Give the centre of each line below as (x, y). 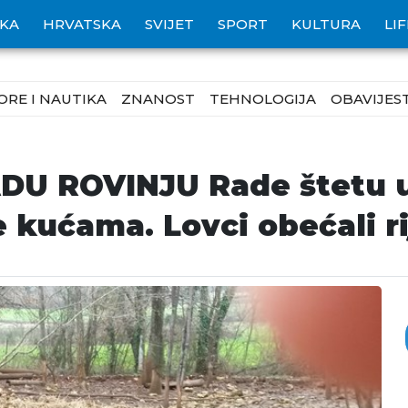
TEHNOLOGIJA (263, 99)
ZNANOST (158, 99)
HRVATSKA (82, 24)
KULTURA (326, 24)
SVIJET (169, 24)
